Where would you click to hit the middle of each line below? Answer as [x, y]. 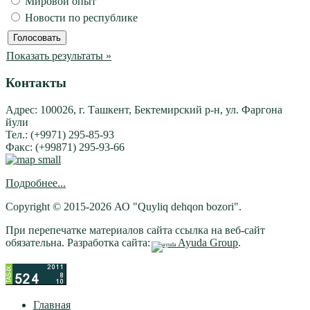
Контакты [36, 83]
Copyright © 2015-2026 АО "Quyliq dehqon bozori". [124, 207]
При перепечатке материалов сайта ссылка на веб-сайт [135, 230]
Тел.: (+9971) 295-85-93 [60, 135]
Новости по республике [80, 17]
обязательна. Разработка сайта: [78, 243]
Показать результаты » [59, 55]
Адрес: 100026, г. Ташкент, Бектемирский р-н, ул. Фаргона [144, 110]
